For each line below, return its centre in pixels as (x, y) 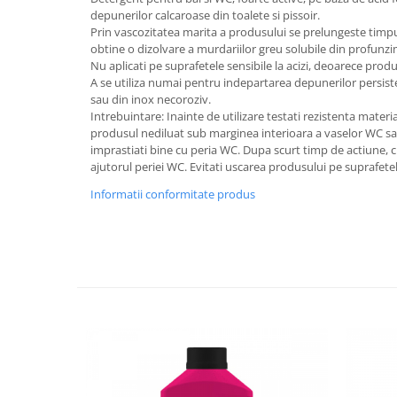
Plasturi (37, 23)
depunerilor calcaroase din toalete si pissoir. (205, 15)
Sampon (38, 78)
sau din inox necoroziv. (151, 99)
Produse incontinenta (79, 50)
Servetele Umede (64, 132)
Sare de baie (51, 105)
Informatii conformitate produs (173, 194)
